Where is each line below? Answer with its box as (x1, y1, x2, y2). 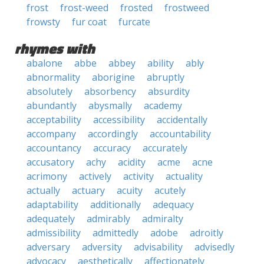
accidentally (157, 113, 207, 126)
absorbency (84, 85, 136, 98)
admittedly (93, 226, 138, 239)
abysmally (88, 99, 132, 112)
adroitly (190, 226, 223, 239)
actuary (72, 184, 105, 197)
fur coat (72, 15, 107, 28)
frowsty (27, 15, 60, 28)
